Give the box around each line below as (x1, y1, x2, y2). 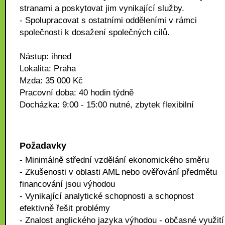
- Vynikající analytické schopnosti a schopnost (20, 191, 194, 201)
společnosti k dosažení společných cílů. (20, 28, 170, 37)
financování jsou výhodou (20, 179, 115, 189)
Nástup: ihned (20, 52, 71, 61)
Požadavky (20, 141, 66, 151)
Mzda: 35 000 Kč (20, 76, 83, 85)
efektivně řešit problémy (20, 203, 110, 213)
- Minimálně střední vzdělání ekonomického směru (20, 155, 209, 165)
